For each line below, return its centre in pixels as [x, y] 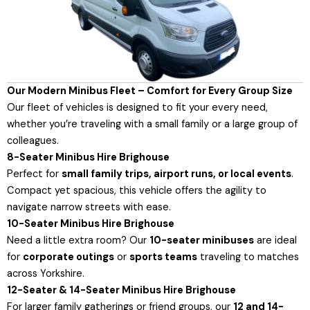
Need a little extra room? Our [78, 241]
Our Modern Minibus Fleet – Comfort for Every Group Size [150, 91]
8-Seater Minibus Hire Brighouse [88, 158]
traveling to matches [248, 257]
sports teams [163, 257]
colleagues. [33, 141]
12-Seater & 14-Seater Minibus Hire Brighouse [121, 291]
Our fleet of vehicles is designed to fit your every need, [137, 108]
